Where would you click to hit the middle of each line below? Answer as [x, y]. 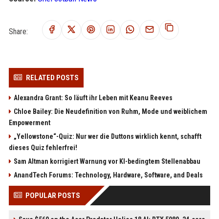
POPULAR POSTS [53, 196]
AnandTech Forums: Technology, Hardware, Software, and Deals [108, 175]
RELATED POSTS [52, 78]
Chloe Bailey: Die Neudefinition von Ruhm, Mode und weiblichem [110, 111]
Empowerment [29, 123]
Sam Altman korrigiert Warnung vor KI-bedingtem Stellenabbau [107, 161]
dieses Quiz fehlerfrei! [43, 148]
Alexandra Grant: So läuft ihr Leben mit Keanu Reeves [93, 98]
